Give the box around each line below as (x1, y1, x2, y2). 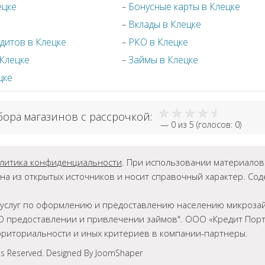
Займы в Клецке (128, 53, 199, 67)
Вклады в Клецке (128, 18, 202, 31)
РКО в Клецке (128, 35, 189, 49)
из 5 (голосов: (176, 119, 235, 131)
